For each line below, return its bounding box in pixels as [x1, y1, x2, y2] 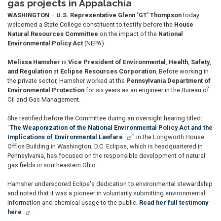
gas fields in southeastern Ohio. [7, 161, 97, 169]
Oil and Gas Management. [7, 95, 80, 103]
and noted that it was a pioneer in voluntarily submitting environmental [7, 189, 205, 197]
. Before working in [156, 67, 209, 75]
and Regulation [7, 67, 52, 75]
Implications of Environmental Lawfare [7, 133, 123, 141]
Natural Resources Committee [7, 30, 98, 37]
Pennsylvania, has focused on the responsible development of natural [7, 151, 205, 159]
